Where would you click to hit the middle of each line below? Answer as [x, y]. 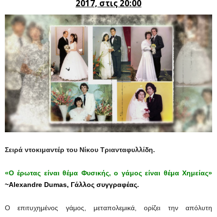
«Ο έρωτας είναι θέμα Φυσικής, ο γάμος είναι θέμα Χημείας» [108, 173]
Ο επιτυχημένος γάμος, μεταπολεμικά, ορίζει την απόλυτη [108, 208]
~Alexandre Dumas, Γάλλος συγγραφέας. [72, 184]
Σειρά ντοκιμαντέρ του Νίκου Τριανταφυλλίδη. [80, 149]
